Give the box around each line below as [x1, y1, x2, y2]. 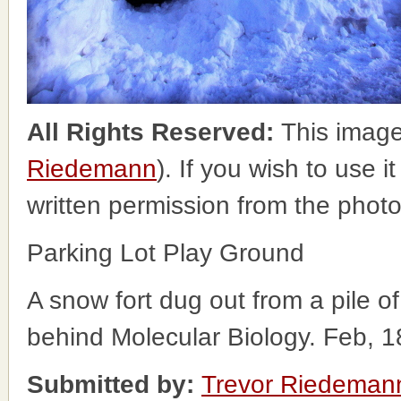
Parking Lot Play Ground [27, 239, 304, 267]
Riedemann [27, 155, 157, 183]
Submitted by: [27, 371, 194, 398]
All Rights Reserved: [27, 118, 281, 146]
